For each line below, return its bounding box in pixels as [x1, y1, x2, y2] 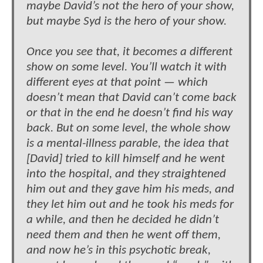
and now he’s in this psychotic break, [26, 244, 211, 257]
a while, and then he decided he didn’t [26, 213, 219, 226]
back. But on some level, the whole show [26, 122, 230, 134]
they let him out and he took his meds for [26, 198, 234, 211]
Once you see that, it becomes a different [26, 45, 232, 58]
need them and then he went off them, [26, 228, 221, 241]
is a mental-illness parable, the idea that [26, 137, 229, 150]
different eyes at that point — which [26, 76, 208, 89]
